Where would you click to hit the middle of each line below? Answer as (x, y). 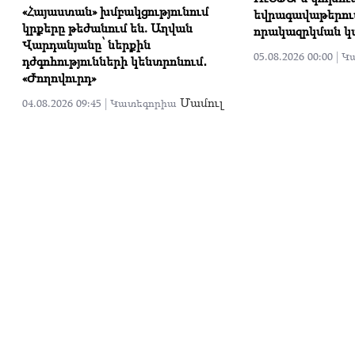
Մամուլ (202, 102)
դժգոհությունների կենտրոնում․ (115, 61)
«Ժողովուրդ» (59, 77)
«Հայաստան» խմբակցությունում (115, 11)
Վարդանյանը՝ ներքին (86, 44)
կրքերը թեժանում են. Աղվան (107, 27)
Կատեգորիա (145, 103)
